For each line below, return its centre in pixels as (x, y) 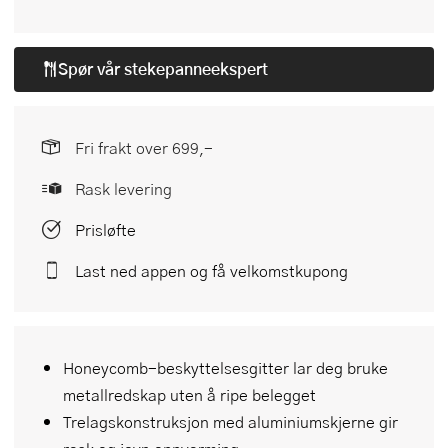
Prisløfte (105, 229)
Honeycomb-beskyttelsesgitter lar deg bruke (225, 367)
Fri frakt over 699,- (144, 147)
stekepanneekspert (194, 69)
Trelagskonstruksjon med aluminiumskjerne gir (230, 421)
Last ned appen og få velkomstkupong (211, 270)
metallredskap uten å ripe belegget (189, 394)
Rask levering (123, 188)
